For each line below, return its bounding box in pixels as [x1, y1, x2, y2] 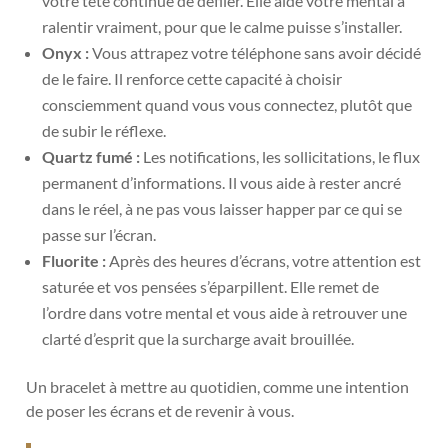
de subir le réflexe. [42, 120, 167, 140]
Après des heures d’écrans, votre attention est [106, 250, 422, 270]
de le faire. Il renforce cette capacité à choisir [42, 68, 343, 88]
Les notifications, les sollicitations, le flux [140, 146, 421, 166]
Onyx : [42, 42, 90, 62]
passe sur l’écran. [42, 224, 157, 244]
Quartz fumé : [42, 146, 141, 166]
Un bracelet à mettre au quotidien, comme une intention [26, 376, 410, 396]
